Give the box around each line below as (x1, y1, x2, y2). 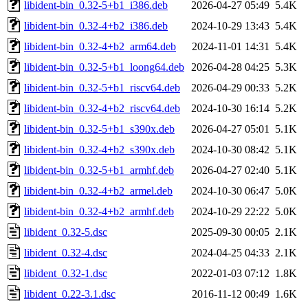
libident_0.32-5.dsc (24, 225, 107, 238)
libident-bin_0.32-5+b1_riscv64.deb (24, 81, 180, 93)
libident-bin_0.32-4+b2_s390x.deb (24, 143, 175, 155)
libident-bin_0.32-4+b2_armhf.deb (24, 205, 174, 217)
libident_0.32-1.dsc (24, 267, 107, 279)
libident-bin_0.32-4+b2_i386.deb (24, 19, 168, 32)
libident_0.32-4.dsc (24, 246, 107, 258)
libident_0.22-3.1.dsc (24, 287, 115, 300)
